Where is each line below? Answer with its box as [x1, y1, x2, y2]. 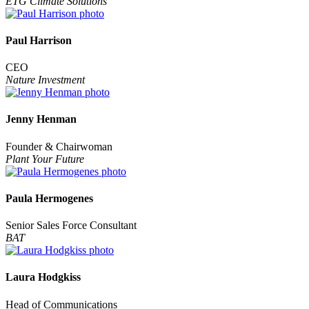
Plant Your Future [6, 152, 84, 165]
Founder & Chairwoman [6, 140, 112, 152]
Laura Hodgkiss [6, 271, 81, 283]
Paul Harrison [6, 34, 72, 46]
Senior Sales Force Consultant [6, 219, 137, 232]
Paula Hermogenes [6, 192, 93, 204]
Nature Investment [6, 74, 85, 86]
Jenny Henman [6, 113, 77, 126]
